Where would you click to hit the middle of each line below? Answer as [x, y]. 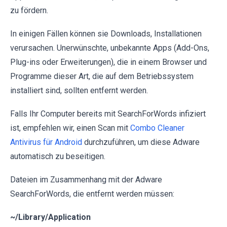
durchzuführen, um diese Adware [141, 142]
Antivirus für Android [46, 142]
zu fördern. [29, 10]
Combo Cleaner [157, 128]
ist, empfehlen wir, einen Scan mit [70, 128]
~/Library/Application [50, 217]
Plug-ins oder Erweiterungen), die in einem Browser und [108, 62]
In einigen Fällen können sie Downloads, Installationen [107, 33]
